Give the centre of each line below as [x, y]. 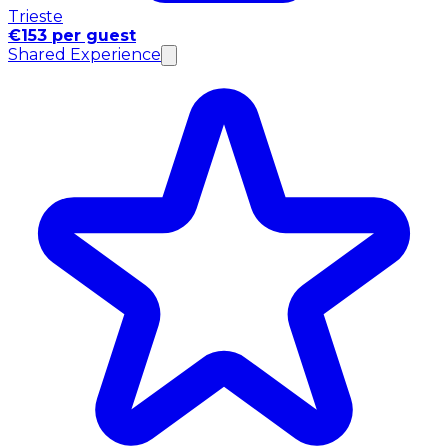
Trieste [35, 17]
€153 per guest [72, 36]
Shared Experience [84, 55]
